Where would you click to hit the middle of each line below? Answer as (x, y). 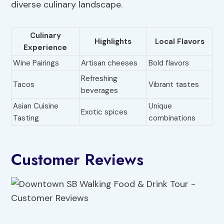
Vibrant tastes (174, 85)
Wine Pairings (36, 63)
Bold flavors (169, 63)
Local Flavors (179, 42)
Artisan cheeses (109, 63)
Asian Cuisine (36, 106)
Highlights (113, 42)
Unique (160, 106)
